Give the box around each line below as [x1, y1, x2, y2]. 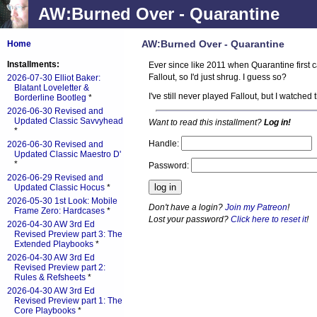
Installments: [7, 59, 59, 69]
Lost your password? [149, 214, 231, 224]
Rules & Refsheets [14, 272, 86, 282]
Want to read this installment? [149, 117, 264, 127]
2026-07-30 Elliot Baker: [7, 73, 100, 83]
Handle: [149, 138, 181, 149]
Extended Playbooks [14, 239, 93, 249]
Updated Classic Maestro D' [14, 149, 121, 159]
